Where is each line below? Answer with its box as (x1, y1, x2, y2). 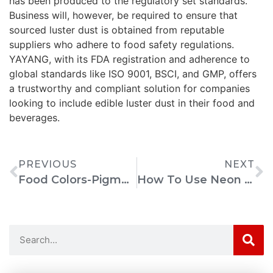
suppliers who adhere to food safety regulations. (9, 38, 234, 51)
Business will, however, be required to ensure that (9, 9, 238, 21)
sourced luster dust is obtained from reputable (9, 23, 224, 36)
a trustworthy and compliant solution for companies (9, 82, 250, 94)
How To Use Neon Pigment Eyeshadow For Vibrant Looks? (244, 172, 252, 186)
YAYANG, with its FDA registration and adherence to (9, 52, 250, 65)
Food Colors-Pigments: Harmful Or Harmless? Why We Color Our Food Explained (121, 172, 129, 186)
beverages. (9, 111, 60, 124)
